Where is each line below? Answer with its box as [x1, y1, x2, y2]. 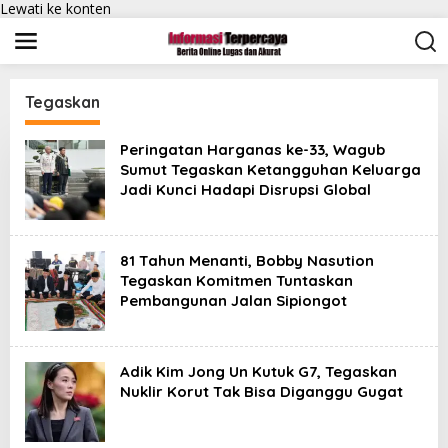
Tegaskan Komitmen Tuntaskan [120, 271, 353, 290]
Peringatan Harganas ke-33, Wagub [120, 140, 385, 159]
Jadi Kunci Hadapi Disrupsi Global [120, 180, 371, 199]
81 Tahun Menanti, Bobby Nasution [120, 251, 374, 270]
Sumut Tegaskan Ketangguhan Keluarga [120, 160, 421, 179]
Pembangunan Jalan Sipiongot [120, 291, 347, 310]
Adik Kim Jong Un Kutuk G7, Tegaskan [120, 362, 397, 381]
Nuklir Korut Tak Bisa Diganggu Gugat [120, 382, 403, 401]
